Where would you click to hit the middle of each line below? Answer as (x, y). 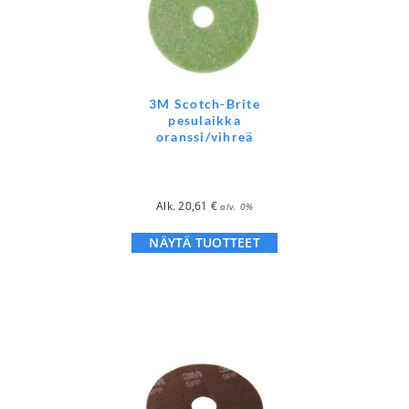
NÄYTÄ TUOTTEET (204, 242)
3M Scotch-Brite (204, 103)
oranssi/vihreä (204, 136)
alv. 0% (236, 206)
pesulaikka (204, 120)
